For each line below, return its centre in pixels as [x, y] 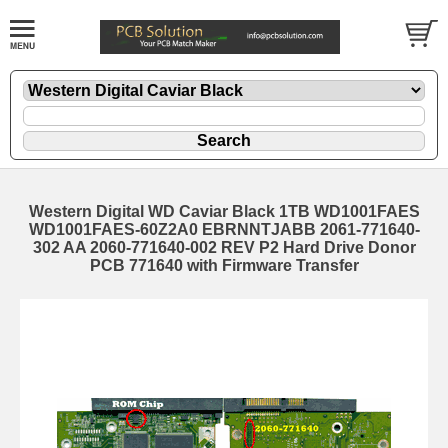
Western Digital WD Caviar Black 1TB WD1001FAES [224, 212]
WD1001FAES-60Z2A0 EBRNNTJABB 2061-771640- [224, 230]
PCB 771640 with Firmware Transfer [224, 266]
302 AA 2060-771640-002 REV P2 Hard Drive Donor [224, 248]
